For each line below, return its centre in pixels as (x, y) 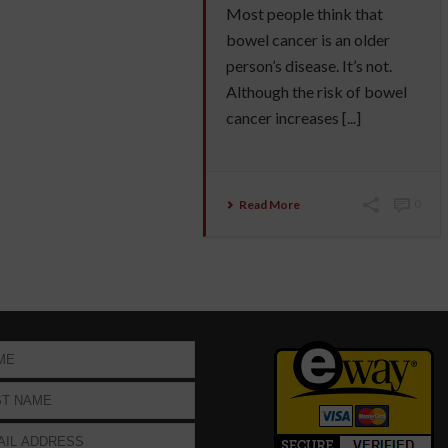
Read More (269, 204)
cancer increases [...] (293, 117)
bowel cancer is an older (307, 39)
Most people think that (304, 13)
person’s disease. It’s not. (308, 65)
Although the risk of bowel (316, 91)
